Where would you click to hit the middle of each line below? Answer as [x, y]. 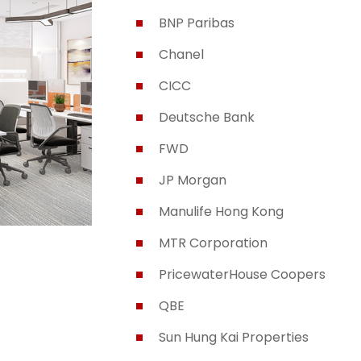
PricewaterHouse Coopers [243, 274]
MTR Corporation [214, 243]
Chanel [182, 54]
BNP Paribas [197, 23]
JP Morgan [193, 180]
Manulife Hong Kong [222, 212]
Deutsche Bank [207, 117]
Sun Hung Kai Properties [234, 337]
